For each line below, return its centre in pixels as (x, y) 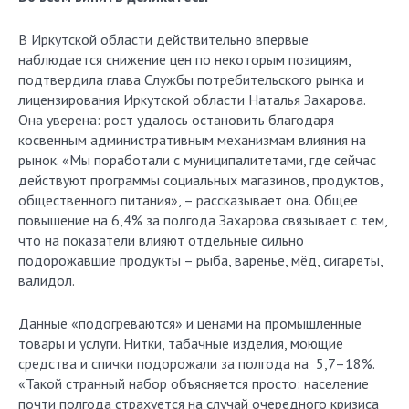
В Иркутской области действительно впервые (163, 39)
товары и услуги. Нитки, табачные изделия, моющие (181, 343)
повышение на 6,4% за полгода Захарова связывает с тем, (203, 220)
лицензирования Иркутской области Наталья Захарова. (192, 100)
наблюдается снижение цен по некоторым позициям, (184, 59)
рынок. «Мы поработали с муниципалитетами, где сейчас (197, 160)
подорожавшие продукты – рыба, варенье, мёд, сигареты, (200, 260)
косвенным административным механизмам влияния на (192, 140)
